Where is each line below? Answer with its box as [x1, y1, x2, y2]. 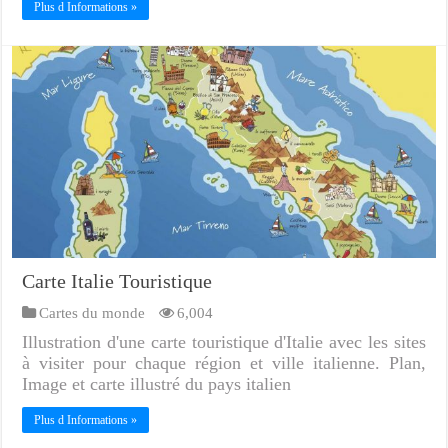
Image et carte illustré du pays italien [22, 373, 292, 394]
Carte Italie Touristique [22, 269, 213, 292]
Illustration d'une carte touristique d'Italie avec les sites [22, 331, 426, 352]
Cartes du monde [39, 303, 146, 321]
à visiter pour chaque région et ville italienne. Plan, [22, 352, 426, 373]
